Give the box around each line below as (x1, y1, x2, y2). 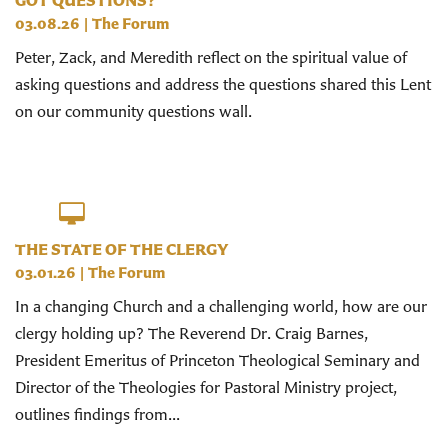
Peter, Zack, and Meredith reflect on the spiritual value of (15, 46, 407, 67)
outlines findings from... (15, 403, 180, 424)
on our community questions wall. (15, 100, 252, 121)
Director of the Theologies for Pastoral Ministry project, (15, 376, 397, 397)
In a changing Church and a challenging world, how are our (15, 295, 427, 316)
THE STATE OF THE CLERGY (15, 238, 228, 259)
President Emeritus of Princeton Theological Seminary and (15, 349, 420, 370)
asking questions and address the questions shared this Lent (15, 73, 431, 94)
